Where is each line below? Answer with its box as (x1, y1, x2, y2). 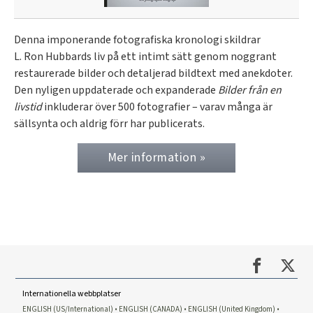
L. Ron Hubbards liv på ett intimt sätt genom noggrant (14, 48, 277, 64)
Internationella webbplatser (22, 287, 122, 300)
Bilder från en (218, 82, 282, 98)
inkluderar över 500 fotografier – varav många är (42, 99, 272, 115)
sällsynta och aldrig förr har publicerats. (14, 115, 205, 131)
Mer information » (107, 148, 206, 166)
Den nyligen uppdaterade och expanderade (14, 82, 218, 98)
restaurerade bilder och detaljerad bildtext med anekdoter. (14, 65, 293, 81)
